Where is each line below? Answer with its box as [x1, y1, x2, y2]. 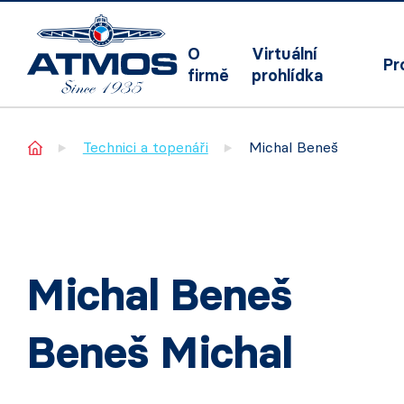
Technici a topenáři [82, 139, 208, 156]
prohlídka [252, 66, 324, 86]
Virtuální [252, 44, 318, 64]
